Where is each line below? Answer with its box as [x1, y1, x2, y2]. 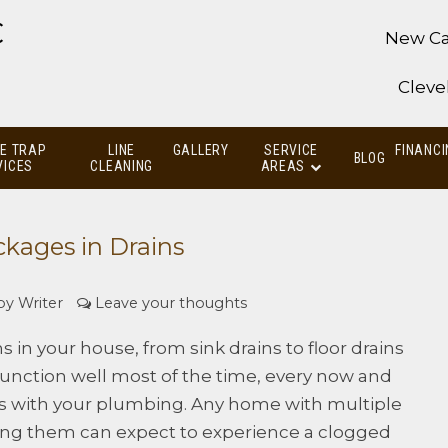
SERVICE [264, 141, 319, 158]
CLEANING [90, 157, 154, 174]
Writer [18, 294, 63, 313]
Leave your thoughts [95, 294, 247, 313]
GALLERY [172, 141, 229, 158]
